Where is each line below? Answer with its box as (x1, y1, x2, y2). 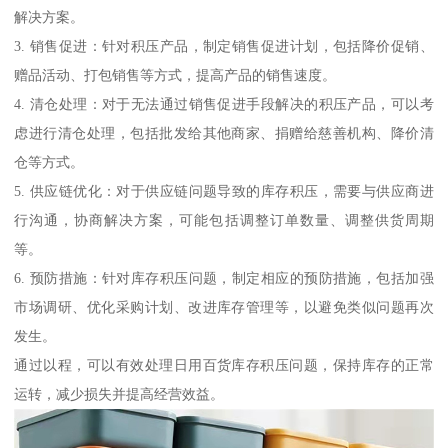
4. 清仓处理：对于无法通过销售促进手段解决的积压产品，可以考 (14, 96, 434, 113)
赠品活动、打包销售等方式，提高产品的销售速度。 (14, 67, 337, 84)
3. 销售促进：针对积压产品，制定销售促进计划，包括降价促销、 (14, 38, 434, 55)
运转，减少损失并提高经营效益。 (14, 386, 225, 403)
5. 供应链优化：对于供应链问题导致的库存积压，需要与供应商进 (14, 183, 434, 200)
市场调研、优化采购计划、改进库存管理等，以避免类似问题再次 (14, 299, 434, 316)
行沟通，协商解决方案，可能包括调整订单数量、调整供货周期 (14, 212, 434, 229)
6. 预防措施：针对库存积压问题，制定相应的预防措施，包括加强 (14, 270, 434, 287)
